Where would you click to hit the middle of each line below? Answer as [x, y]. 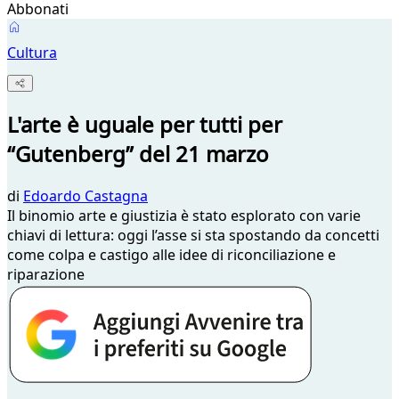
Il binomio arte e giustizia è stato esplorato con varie [184, 216]
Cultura [32, 53]
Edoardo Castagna [85, 196]
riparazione [46, 275]
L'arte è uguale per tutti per [145, 125]
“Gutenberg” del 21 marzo [138, 154]
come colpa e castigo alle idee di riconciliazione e [171, 255]
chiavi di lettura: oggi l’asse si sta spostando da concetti [193, 236]
